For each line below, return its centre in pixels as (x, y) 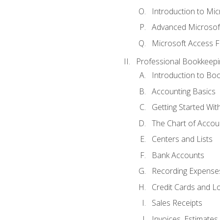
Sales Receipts (177, 203)
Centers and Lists (182, 139)
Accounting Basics (183, 91)
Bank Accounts (178, 155)
